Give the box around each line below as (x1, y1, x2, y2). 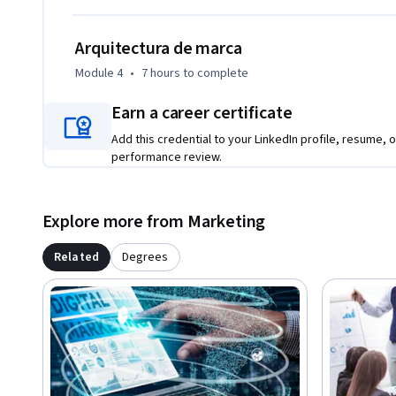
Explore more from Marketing (42, 209, 266, 235)
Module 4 (75, 65, 123, 83)
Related (54, 248, 99, 267)
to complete (180, 65, 248, 83)
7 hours (141, 65, 180, 83)
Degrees (122, 248, 169, 267)
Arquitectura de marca (75, 36, 242, 62)
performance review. (111, 148, 222, 167)
